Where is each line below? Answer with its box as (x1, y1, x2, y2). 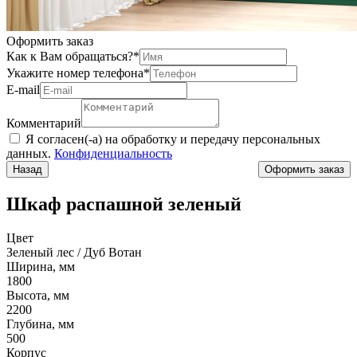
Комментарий (6, 116, 81, 130)
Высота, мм (6, 288, 69, 302)
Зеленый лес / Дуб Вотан (6, 245, 142, 259)
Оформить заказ (6, 34, 93, 48)
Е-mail (6, 83, 40, 96)
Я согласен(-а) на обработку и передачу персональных (25, 132, 320, 146)
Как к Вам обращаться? (6, 49, 133, 63)
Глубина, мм (6, 316, 74, 331)
